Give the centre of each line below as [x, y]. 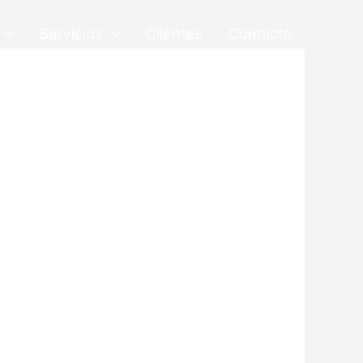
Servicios [71, 33]
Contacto [260, 33]
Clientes [174, 33]
